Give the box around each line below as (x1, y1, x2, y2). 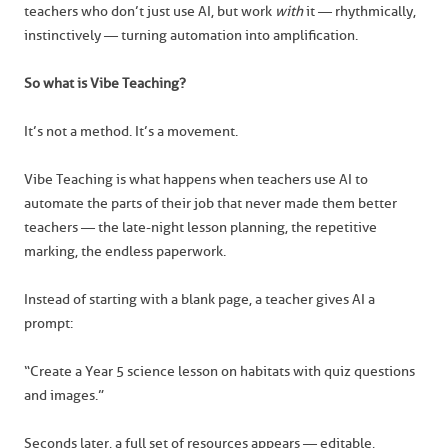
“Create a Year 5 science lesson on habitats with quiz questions (24, 363, 415, 380)
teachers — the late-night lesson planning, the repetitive (24, 219, 377, 236)
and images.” (24, 387, 104, 404)
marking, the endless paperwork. (24, 243, 226, 260)
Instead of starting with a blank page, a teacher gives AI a (24, 291, 375, 308)
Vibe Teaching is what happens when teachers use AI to (24, 171, 368, 188)
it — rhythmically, (303, 3, 416, 20)
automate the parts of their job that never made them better (24, 195, 397, 212)
